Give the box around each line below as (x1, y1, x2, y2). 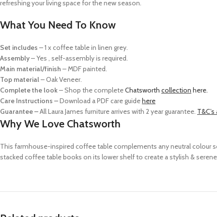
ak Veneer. (51, 75, 82, 84)
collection (161, 86, 191, 94)
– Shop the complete (58, 86, 125, 94)
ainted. (87, 64, 107, 73)
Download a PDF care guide (58, 96, 142, 105)
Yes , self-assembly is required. (36, 54, 129, 62)
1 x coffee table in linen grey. (45, 43, 129, 52)
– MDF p (62, 64, 87, 73)
